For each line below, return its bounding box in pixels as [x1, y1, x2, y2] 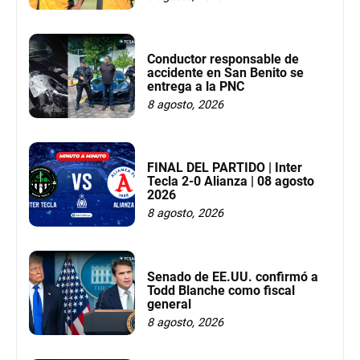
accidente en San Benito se [146, 65, 304, 81]
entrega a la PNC [146, 79, 244, 95]
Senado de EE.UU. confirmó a [146, 268, 318, 284]
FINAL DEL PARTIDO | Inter [146, 160, 302, 176]
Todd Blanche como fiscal [146, 282, 295, 298]
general [146, 296, 191, 312]
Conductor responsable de [146, 51, 299, 67]
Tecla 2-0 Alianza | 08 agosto [146, 174, 314, 190]
